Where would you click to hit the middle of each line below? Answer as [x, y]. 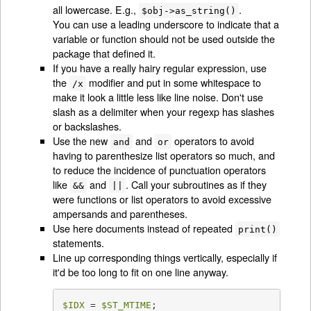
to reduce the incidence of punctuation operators [160, 169]
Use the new [82, 140]
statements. [79, 242]
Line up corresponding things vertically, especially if [165, 257]
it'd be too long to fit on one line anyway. [141, 271]
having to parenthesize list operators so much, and [164, 155]
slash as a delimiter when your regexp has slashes [164, 111]
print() [258, 229]
